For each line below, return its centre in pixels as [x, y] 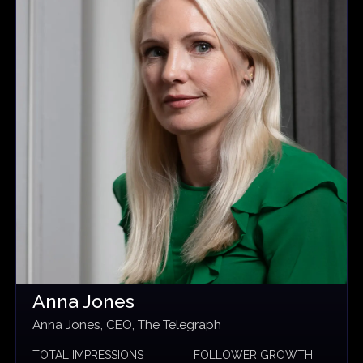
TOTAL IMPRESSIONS [88, 354]
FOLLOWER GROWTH [254, 354]
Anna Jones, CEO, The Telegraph [126, 325]
